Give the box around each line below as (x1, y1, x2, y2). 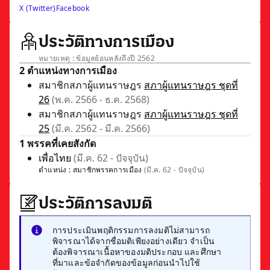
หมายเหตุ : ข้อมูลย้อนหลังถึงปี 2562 (39, 52, 155, 63)
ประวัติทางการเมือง (39, 34, 174, 51)
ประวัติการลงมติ (39, 195, 152, 213)
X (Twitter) (19, 2, 56, 13)
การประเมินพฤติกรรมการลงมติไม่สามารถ (52, 224, 210, 236)
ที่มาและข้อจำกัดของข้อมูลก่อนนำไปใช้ (52, 256, 201, 268)
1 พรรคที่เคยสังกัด (19, 136, 96, 150)
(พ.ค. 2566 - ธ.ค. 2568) (52, 92, 149, 106)
